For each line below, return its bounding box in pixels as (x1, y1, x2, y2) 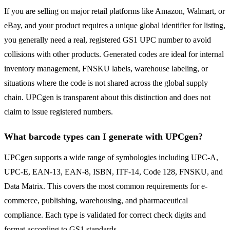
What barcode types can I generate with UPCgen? (4, 131, 203, 142)
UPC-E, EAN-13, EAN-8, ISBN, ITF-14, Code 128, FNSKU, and (4, 167, 223, 177)
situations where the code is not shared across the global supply (4, 79, 208, 88)
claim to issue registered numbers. (4, 107, 113, 117)
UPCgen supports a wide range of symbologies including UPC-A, (4, 153, 218, 162)
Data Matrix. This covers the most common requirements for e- (4, 182, 207, 191)
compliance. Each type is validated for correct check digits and (4, 210, 206, 220)
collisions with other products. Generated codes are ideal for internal (4, 50, 224, 59)
